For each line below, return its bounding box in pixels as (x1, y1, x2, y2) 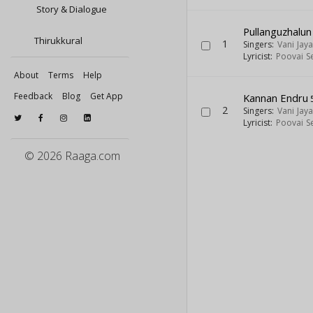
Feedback (14, 90, 52, 102)
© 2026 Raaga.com (24, 148, 120, 163)
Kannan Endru (243, 91, 309, 105)
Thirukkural (34, 34, 82, 47)
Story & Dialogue (34, 3, 107, 15)
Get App (90, 90, 123, 102)
